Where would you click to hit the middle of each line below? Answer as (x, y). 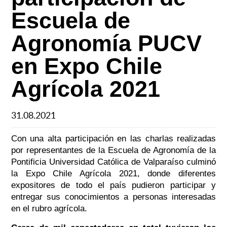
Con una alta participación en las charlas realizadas (113, 139)
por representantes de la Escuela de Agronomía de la (113, 150)
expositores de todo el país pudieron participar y (113, 185)
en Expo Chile (86, 66)
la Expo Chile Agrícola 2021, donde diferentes (113, 174)
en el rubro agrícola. (49, 209)
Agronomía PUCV (106, 44)
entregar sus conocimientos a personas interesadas (113, 197)
